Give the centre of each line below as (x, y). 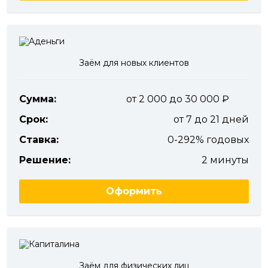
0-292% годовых (208, 140)
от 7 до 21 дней (211, 120)
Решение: (45, 160)
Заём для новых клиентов (134, 63)
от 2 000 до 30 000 (174, 99)
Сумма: (38, 99)
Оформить (134, 191)
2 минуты (225, 160)
